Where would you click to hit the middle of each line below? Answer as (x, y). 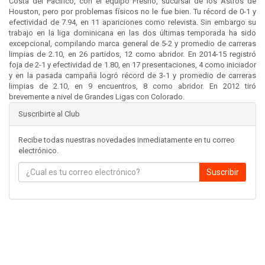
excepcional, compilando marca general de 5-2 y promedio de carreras (132, 44)
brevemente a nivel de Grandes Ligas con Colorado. (97, 97)
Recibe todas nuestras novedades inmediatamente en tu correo (127, 140)
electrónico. (38, 151)
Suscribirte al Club (49, 114)
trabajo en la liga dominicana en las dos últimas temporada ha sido (132, 33)
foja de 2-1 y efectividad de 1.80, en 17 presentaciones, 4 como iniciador (132, 65)
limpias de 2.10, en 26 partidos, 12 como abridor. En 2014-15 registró (132, 54)
